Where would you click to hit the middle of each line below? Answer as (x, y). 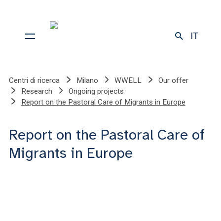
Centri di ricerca (34, 80)
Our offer (173, 80)
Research (37, 91)
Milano (87, 80)
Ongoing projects (96, 91)
